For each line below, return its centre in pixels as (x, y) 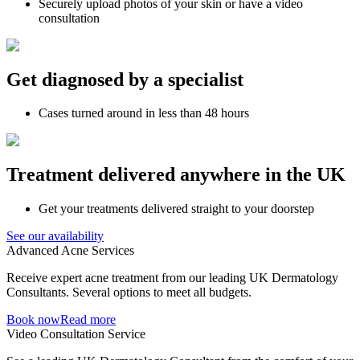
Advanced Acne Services (70, 251)
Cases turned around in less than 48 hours (144, 113)
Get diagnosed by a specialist (125, 79)
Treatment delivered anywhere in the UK (176, 175)
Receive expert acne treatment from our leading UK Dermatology (172, 278)
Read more (88, 320)
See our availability (55, 236)
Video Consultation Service (76, 334)
